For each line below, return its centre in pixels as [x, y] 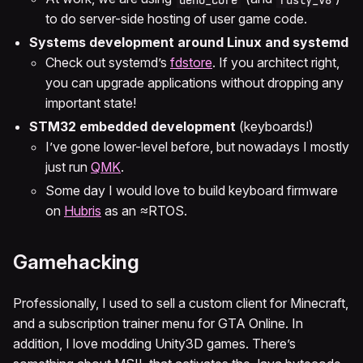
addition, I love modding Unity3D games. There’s [154, 344]
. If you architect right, [276, 63]
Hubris [83, 211]
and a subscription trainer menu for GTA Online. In [158, 324]
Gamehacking [76, 263]
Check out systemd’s [108, 63]
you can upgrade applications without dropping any [194, 83]
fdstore [191, 63]
